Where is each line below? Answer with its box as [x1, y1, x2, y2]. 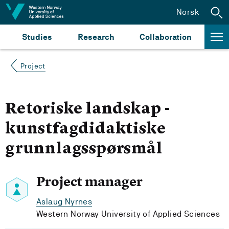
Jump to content [10, 7, 73, 16]
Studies [22, 32, 52, 42]
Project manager [36, 173, 143, 190]
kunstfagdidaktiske [5, 122, 166, 137]
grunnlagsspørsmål [5, 142, 163, 157]
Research [78, 32, 114, 42]
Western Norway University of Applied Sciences [36, 209, 220, 219]
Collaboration [140, 32, 192, 42]
